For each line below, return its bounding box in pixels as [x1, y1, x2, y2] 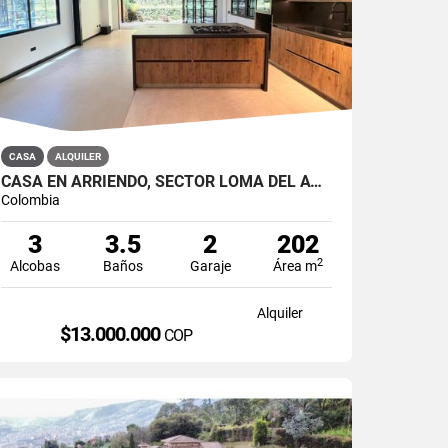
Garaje [189, 257, 231, 274]
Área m [273, 257, 318, 274]
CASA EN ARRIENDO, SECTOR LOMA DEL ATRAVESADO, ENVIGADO [310, 171, 323, 191]
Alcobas [10, 257, 61, 274]
